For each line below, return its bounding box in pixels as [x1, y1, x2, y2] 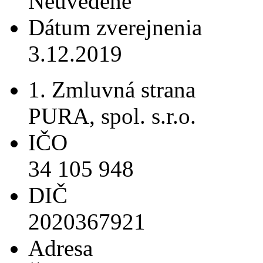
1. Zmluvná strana [28, 76, 195, 102]
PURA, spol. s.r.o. [28, 103, 196, 129]
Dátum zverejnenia [28, 14, 202, 40]
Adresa [28, 235, 93, 261]
